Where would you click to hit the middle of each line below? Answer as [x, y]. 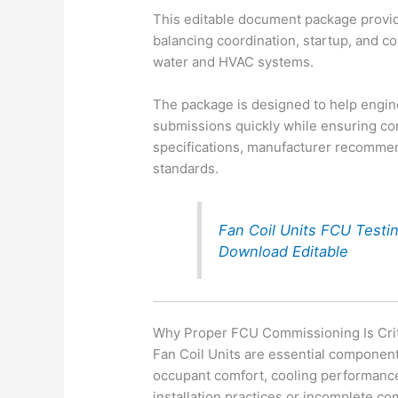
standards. [186, 169]
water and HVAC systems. [234, 62]
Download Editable [284, 251]
